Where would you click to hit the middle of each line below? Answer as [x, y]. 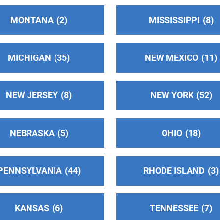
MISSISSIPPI [174, 20]
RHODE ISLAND [174, 170]
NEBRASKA [32, 133]
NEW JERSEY [32, 95]
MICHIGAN [30, 57]
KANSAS [32, 208]
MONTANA [32, 20]
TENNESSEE [174, 208]
